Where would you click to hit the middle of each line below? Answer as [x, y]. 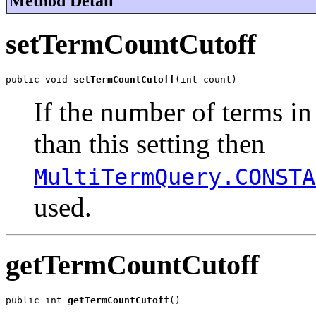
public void [39, 79]
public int [37, 300]
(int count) [206, 79]
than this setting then [150, 143]
